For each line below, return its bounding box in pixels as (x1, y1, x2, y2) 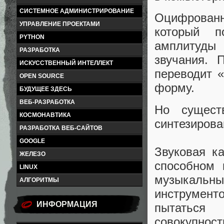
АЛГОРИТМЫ (19, 176, 59, 183)
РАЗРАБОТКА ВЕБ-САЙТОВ (19, 124, 102, 131)
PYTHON (19, 33, 44, 40)
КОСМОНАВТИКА (19, 111, 71, 118)
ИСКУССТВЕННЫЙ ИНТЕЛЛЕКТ (19, 59, 113, 66)
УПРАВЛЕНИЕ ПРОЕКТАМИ (19, 20, 100, 27)
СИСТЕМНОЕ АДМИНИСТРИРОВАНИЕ (19, 7, 134, 14)
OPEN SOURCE (19, 72, 64, 79)
